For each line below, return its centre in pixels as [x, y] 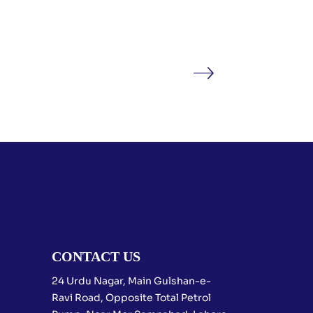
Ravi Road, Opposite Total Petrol [131, 298]
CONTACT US [96, 256]
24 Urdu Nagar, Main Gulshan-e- [131, 281]
